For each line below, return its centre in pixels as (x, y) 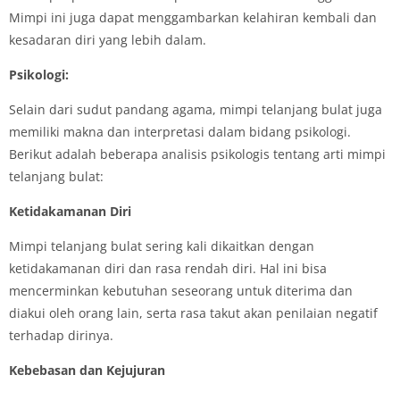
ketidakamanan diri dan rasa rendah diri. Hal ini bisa (168, 268)
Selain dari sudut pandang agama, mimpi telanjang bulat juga (196, 109)
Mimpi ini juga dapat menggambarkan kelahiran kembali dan (193, 17)
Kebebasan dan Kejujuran (87, 370)
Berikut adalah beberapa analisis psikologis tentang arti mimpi (197, 154)
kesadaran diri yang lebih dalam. (108, 39)
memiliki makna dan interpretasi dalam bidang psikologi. (180, 131)
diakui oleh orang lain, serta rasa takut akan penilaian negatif (193, 312)
